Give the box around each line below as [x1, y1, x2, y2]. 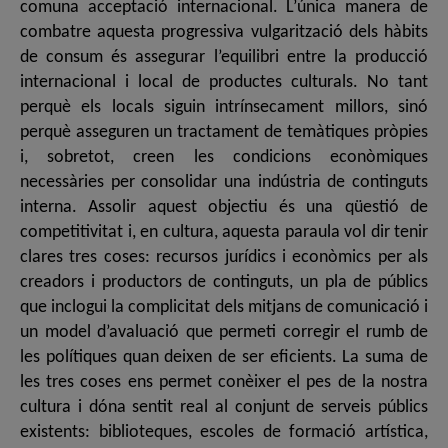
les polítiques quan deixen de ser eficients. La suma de [20, 348, 428, 368]
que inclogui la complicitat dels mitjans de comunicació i [20, 298, 428, 318]
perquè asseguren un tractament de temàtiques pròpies [20, 123, 428, 143]
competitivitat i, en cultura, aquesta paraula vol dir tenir [20, 223, 428, 243]
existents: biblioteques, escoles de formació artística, [20, 423, 428, 443]
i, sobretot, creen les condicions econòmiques [20, 148, 428, 168]
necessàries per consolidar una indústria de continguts [20, 173, 428, 193]
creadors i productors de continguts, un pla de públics [20, 273, 428, 293]
